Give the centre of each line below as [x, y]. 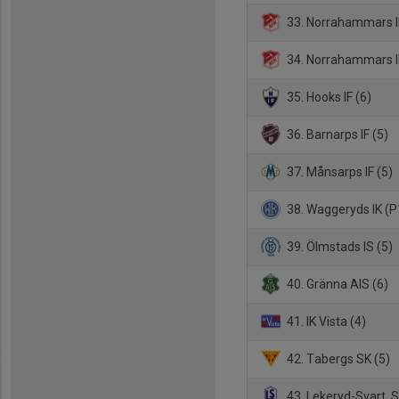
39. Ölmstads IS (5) [339, 246]
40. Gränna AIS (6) [337, 284]
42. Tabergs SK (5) [338, 358]
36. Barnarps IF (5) [337, 134]
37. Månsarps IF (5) [339, 171]
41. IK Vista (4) [326, 321]
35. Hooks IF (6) [328, 97]
